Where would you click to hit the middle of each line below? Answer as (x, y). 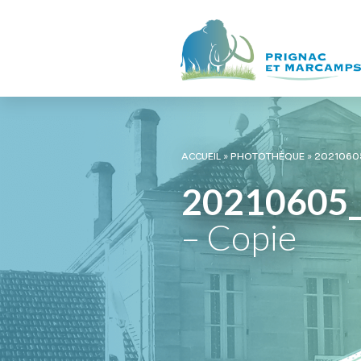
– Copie (239, 237)
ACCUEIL (201, 157)
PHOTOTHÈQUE (267, 157)
